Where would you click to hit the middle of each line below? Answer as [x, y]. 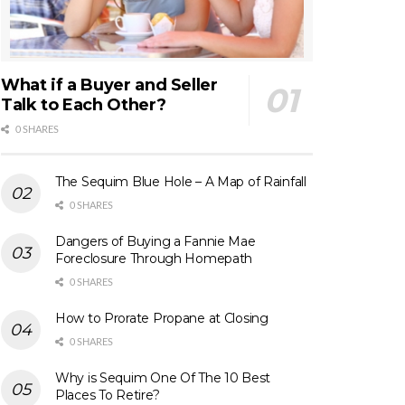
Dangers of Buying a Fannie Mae [155, 242]
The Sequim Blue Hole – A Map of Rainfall [181, 182]
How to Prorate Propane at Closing [162, 319]
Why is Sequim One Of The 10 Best [163, 378]
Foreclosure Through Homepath [154, 259]
